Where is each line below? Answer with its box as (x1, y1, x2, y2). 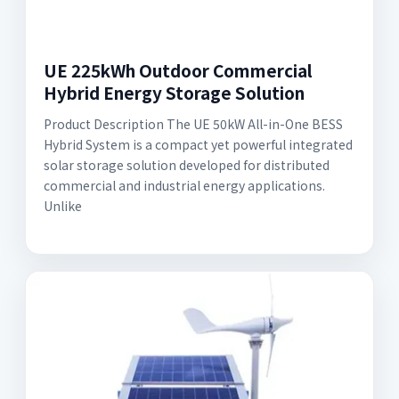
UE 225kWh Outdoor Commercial (44, 58, 313, 82)
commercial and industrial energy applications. (44, 176, 325, 194)
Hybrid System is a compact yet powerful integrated (44, 135, 353, 153)
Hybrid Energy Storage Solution (44, 80, 305, 104)
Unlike (44, 197, 82, 215)
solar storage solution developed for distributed (44, 156, 330, 174)
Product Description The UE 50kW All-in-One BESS (44, 115, 343, 133)
